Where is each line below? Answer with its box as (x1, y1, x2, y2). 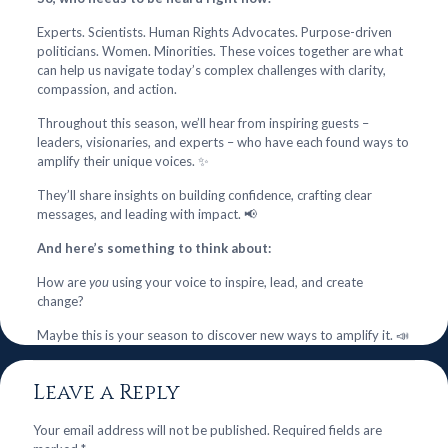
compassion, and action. (36, 81, 177, 97)
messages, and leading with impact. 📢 (36, 206, 257, 222)
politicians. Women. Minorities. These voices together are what (36, 43, 403, 59)
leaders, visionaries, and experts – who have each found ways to (36, 134, 409, 150)
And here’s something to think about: (36, 240, 271, 256)
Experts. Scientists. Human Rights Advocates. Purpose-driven (36, 24, 392, 40)
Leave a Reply (33, 379, 180, 407)
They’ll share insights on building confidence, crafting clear (36, 187, 372, 203)
